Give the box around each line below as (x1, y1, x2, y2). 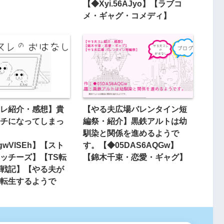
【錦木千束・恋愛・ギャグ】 (82, 152, 187, 161)
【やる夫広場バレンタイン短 (82, 104, 187, 113)
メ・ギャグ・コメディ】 (82, 11, 171, 20)
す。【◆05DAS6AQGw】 (82, 140, 178, 149)
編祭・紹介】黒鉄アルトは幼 (82, 116, 187, 125)
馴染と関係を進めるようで (82, 128, 179, 137)
